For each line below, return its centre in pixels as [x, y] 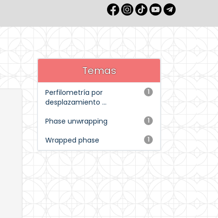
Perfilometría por [74, 92]
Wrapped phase [72, 140]
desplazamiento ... [76, 102]
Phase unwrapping [76, 121]
